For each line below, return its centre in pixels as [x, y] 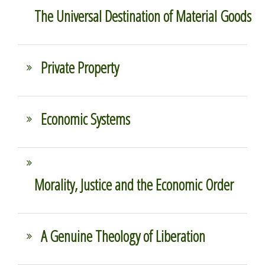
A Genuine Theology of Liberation [123, 236]
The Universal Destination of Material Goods [143, 16]
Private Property [80, 67]
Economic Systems [85, 119]
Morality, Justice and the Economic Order [134, 184]
